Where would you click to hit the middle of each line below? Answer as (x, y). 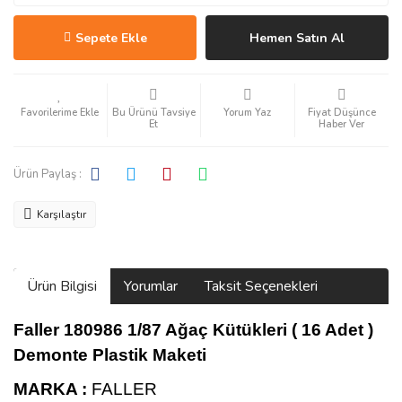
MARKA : (50, 389)
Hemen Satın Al (297, 38)
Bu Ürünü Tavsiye (153, 113)
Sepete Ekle (111, 38)
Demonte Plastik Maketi (110, 355)
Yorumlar (151, 286)
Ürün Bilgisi (62, 286)
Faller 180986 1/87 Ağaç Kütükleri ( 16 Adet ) (193, 330)
